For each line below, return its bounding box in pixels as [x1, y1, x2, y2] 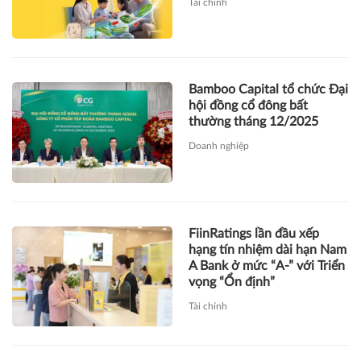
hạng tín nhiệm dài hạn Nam [189, 243, 346, 256]
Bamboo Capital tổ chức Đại [189, 83, 348, 97]
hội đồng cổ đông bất [189, 99, 308, 113]
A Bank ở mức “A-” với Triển [189, 259, 345, 272]
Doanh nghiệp [189, 141, 249, 151]
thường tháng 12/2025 [189, 115, 318, 129]
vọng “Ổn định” [189, 275, 275, 288]
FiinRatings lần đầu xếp [189, 226, 319, 240]
